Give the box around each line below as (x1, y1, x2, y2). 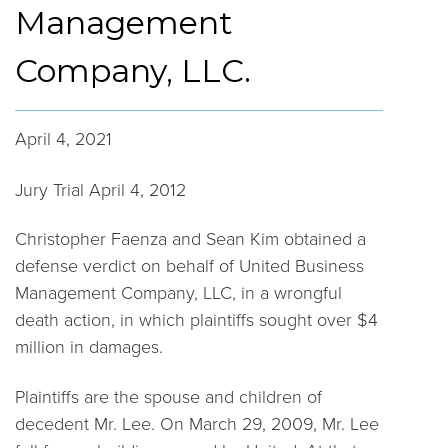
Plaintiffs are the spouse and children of (15, 383, 322, 410)
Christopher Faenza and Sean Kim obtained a (15, 226, 366, 252)
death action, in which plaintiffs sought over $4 (15, 307, 378, 333)
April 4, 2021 (15, 131, 112, 149)
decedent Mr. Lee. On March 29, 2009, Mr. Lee (15, 410, 379, 437)
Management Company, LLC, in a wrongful (15, 280, 342, 306)
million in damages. (15, 334, 163, 360)
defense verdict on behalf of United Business (15, 253, 364, 279)
